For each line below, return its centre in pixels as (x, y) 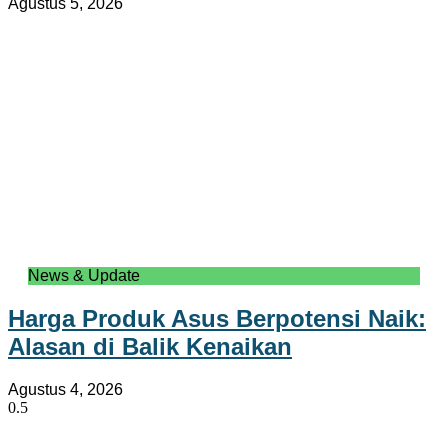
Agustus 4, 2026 (65, 389)
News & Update (84, 276)
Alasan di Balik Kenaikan (150, 347)
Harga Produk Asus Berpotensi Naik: (217, 319)
